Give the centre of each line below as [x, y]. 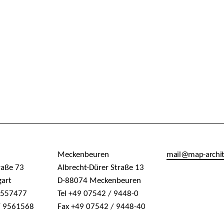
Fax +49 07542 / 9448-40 [101, 207]
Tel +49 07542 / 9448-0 [98, 194]
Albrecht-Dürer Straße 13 [100, 168]
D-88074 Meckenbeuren [99, 181]
